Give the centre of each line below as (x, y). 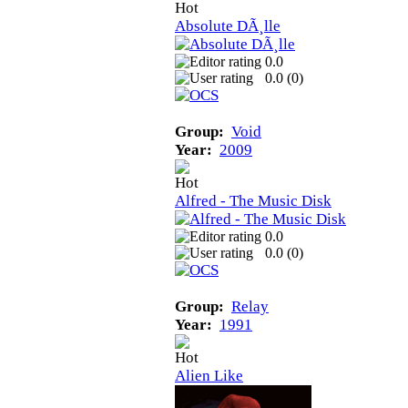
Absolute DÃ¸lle (228, 25)
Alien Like (209, 375)
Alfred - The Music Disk (253, 200)
